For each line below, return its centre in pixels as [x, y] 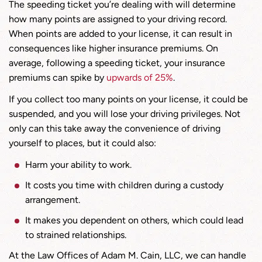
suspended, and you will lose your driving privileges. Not [125, 114]
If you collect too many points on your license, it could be [128, 99]
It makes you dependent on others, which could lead [134, 220]
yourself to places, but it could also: [82, 143]
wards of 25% [145, 77]
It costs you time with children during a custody [124, 185]
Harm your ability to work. [78, 165]
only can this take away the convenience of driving [115, 128]
